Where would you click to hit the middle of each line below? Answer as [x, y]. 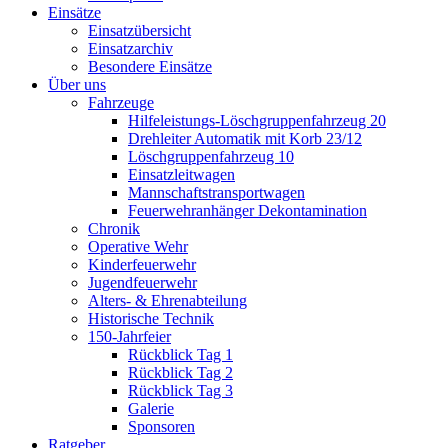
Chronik [114, 229]
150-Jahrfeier [129, 337]
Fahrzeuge [121, 103]
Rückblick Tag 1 [180, 355]
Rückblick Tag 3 [180, 391]
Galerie [151, 409]
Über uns [77, 85]
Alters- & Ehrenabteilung [167, 301]
